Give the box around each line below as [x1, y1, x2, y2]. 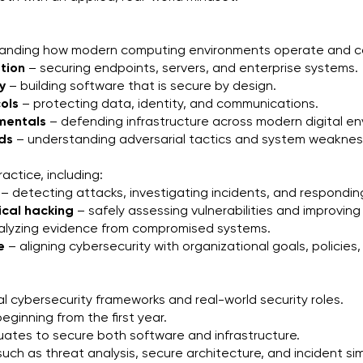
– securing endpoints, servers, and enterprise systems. [24, 62, 358, 75]
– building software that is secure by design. [5, 80, 276, 93]
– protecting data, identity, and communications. [18, 98, 318, 111]
